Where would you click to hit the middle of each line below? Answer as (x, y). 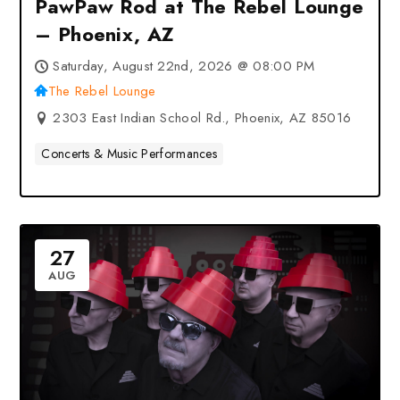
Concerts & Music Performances (129, 154)
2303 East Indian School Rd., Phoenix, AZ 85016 (202, 118)
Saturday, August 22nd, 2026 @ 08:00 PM (184, 66)
